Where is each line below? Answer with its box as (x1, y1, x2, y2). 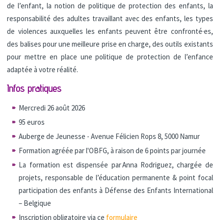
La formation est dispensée (19, 160, 111, 169)
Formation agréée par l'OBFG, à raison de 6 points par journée (19, 146, 206, 155)
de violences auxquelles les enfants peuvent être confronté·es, (7, 27, 213, 36)
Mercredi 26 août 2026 (19, 103, 85, 112)
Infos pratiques (7, 82, 62, 94)
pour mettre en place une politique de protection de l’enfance (7, 52, 213, 61)
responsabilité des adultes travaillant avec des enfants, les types (7, 14, 213, 23)
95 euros (19, 117, 45, 127)
